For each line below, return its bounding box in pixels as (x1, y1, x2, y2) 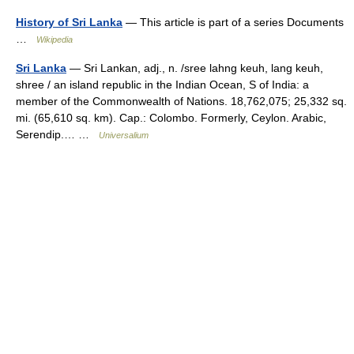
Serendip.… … (16, 128, 99, 141)
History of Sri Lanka (16, 16, 122, 28)
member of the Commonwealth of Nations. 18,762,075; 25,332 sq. (16, 95, 347, 107)
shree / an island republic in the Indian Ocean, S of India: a (16, 78, 309, 91)
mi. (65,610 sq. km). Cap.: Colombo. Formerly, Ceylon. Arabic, (16, 111, 326, 124)
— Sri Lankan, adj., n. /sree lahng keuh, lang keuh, (66, 62, 323, 74)
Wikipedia (36, 35, 73, 44)
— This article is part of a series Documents (122, 16, 344, 28)
